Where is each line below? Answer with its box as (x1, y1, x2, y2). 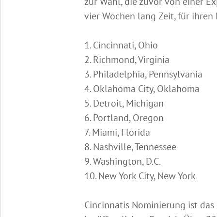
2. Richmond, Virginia (84, 53, 170, 66)
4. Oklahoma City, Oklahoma (84, 82, 200, 95)
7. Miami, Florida (84, 126, 150, 139)
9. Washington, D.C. (84, 155, 161, 168)
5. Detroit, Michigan (84, 97, 164, 109)
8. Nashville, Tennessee (84, 140, 176, 153)
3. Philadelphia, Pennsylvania (84, 68, 202, 80)
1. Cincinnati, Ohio (84, 39, 158, 51)
